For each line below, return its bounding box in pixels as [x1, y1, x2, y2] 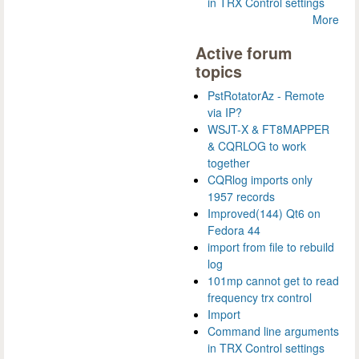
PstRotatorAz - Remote [208, 87, 325, 103]
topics [196, 60, 242, 83]
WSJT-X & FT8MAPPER [208, 120, 329, 137]
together [208, 154, 250, 171]
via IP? [208, 103, 242, 120]
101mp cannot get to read [208, 272, 339, 288]
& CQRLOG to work [208, 137, 306, 154]
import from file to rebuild [208, 238, 334, 255]
